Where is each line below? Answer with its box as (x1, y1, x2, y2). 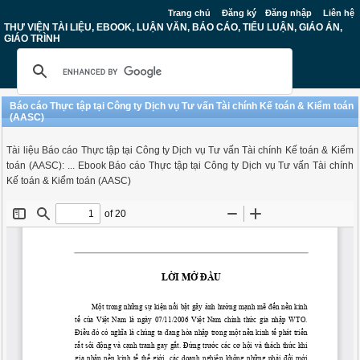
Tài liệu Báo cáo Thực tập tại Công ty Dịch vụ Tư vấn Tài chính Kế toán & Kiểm (6, 145, 354, 156)
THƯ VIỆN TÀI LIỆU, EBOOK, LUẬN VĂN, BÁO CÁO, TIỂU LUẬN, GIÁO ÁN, (4, 22, 342, 33)
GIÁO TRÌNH (4, 33, 60, 44)
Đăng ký (222, 8, 256, 18)
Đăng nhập (265, 8, 312, 18)
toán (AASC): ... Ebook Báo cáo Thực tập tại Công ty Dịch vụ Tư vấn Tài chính (6, 160, 354, 171)
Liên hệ (323, 8, 354, 18)
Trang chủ (168, 8, 211, 18)
